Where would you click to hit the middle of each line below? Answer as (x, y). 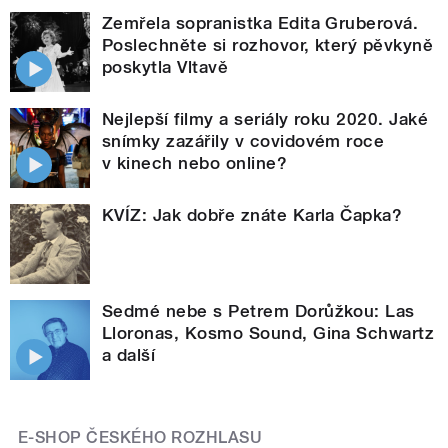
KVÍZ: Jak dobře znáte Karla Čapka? (252, 215)
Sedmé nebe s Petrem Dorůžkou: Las (258, 311)
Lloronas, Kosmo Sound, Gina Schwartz (268, 333)
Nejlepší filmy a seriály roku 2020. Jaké (265, 119)
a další (129, 355)
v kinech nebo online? (195, 163)
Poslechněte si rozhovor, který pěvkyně (268, 45)
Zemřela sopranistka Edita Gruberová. (260, 23)
